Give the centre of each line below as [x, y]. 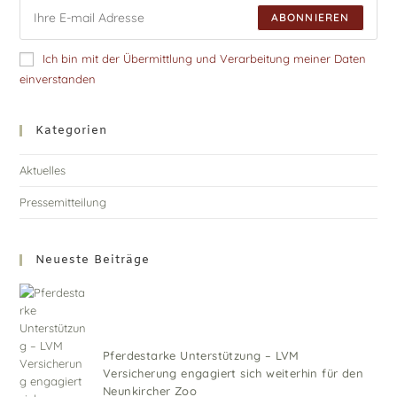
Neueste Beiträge [93, 261]
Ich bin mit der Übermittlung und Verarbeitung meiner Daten [205, 59]
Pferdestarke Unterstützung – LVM [201, 356]
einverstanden [58, 79]
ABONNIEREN [310, 18]
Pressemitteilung [63, 202]
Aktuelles [43, 171]
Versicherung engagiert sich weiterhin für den [233, 374]
